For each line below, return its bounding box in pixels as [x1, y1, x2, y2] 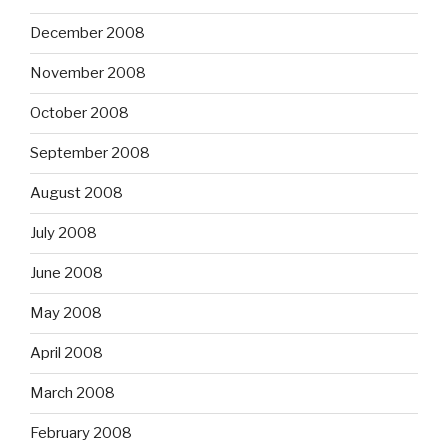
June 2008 [30, 264, 103, 283]
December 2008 [30, 24, 145, 43]
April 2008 [30, 344, 103, 363]
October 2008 [30, 104, 129, 123]
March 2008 [30, 384, 115, 403]
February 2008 [30, 424, 132, 443]
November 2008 [30, 64, 146, 83]
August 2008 [30, 184, 123, 203]
